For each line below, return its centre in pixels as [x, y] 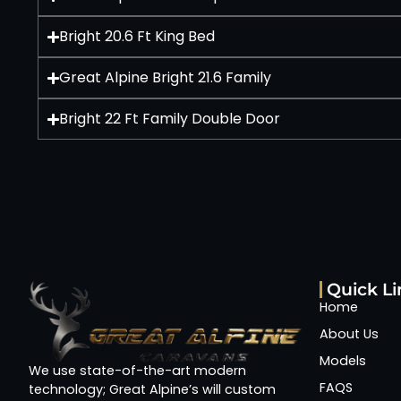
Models [343, 361]
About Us [349, 334]
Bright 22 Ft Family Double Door [170, 119]
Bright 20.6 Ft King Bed [137, 37]
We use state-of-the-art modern [137, 371]
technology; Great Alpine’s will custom [152, 390]
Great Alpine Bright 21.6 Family [166, 78]
